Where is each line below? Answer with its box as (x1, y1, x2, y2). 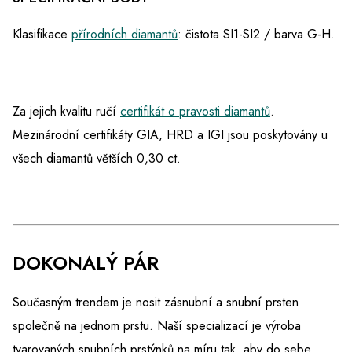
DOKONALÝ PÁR (13, 249, 159, 277)
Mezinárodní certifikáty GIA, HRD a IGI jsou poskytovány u (13, 126, 328, 145)
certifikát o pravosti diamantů (120, 102, 270, 121)
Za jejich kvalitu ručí (13, 102, 120, 121)
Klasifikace (13, 25, 71, 44)
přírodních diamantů (71, 25, 178, 44)
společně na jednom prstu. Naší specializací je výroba (13, 317, 301, 335)
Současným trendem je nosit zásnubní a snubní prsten (13, 293, 299, 312)
